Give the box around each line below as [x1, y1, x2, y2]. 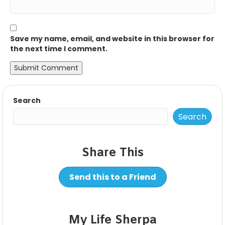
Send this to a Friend [69, 171, 156, 183]
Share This [81, 145, 144, 162]
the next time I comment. [10, 44, 107, 54]
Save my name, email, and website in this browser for [10, 34, 214, 44]
